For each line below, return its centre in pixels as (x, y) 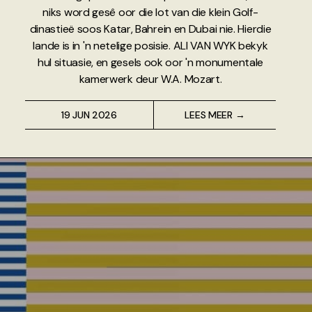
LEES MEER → (215, 115)
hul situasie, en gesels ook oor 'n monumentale (150, 62)
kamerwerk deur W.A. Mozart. (150, 79)
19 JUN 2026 (89, 115)
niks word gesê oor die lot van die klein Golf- (150, 12)
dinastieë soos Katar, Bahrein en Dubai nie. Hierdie (150, 29)
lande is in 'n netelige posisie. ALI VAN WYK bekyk (150, 45)
